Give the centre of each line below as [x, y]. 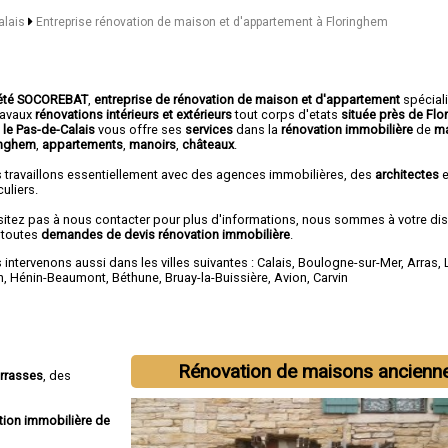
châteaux [208, 144]
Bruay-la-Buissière [217, 277]
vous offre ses [142, 129]
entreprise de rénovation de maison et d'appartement [247, 99]
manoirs [153, 144]
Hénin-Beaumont [58, 277]
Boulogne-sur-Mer [350, 262]
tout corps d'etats [287, 114]
